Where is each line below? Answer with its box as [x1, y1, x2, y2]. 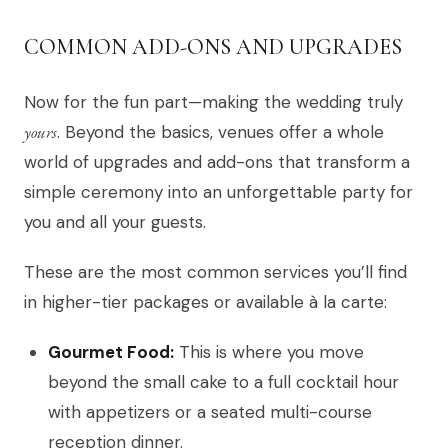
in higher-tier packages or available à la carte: [24, 291, 387, 314]
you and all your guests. [24, 211, 206, 234]
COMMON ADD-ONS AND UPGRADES [24, 34, 402, 61]
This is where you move [174, 341, 364, 364]
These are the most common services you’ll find [24, 261, 407, 284]
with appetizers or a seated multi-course [48, 401, 372, 424]
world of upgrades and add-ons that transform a [24, 151, 410, 174]
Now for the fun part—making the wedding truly [24, 91, 403, 114]
